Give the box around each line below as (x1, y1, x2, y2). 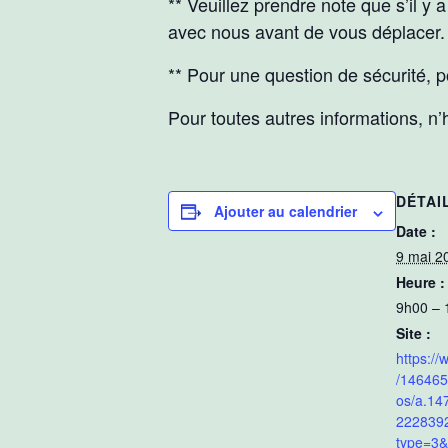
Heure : (396, 272, 445, 293)
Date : (396, 221, 436, 242)
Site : (396, 323, 431, 344)
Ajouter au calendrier (214, 201, 357, 222)
